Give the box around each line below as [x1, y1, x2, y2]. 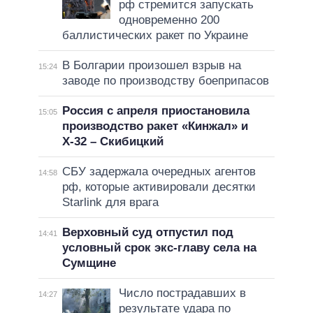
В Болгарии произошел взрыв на [61, 59, 241, 73]
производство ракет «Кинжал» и [61, 119, 248, 133]
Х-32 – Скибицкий [61, 135, 163, 149]
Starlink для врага [61, 196, 159, 210]
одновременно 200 [118, 13, 219, 27]
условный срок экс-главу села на [61, 241, 256, 255]
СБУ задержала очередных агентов [61, 165, 256, 179]
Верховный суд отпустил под [61, 226, 233, 240]
